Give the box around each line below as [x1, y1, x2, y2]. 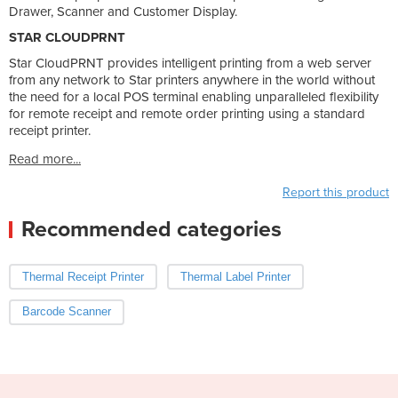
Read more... [9, 150, 81, 167]
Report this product [283, 184, 389, 200]
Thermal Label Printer [179, 269, 291, 283]
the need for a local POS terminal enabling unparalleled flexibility [9, 88, 378, 105]
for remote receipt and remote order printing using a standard [9, 105, 365, 122]
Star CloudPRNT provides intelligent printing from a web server [9, 54, 371, 71]
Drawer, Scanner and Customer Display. [9, 3, 237, 20]
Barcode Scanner [22, 305, 111, 319]
